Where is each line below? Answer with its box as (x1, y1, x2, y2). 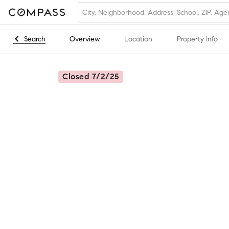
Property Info (177, 35, 218, 43)
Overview (70, 35, 100, 43)
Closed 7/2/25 (62, 72, 119, 81)
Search (24, 34, 45, 43)
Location (124, 35, 152, 43)
